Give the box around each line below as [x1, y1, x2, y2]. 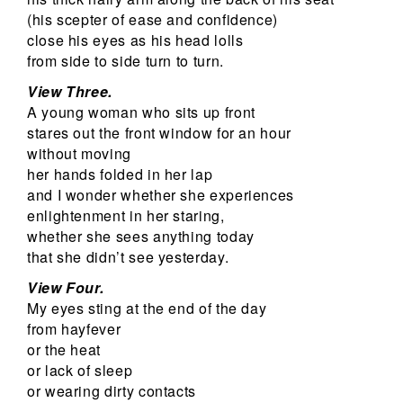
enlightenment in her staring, [27, 204, 225, 226]
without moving [27, 142, 131, 164]
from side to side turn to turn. [27, 49, 224, 71]
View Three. [27, 80, 113, 102]
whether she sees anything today [27, 225, 255, 246]
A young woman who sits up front [27, 101, 255, 122]
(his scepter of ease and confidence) [27, 8, 279, 30]
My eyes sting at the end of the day [27, 298, 267, 319]
